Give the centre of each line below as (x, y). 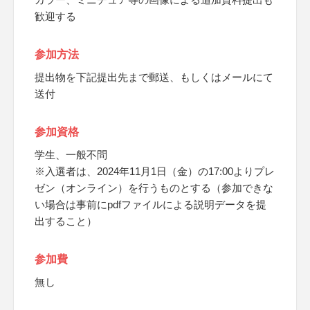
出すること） (66, 221)
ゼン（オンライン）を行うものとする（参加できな (154, 188)
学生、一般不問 (71, 155)
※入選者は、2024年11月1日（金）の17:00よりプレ (155, 171)
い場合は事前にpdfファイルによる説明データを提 (151, 204)
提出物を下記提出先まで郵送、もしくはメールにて (154, 77)
